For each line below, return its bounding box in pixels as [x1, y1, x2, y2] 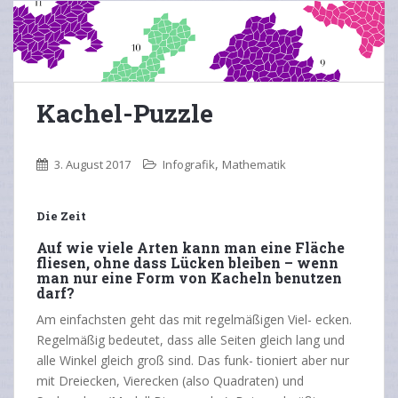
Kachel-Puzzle [36, 97, 213, 131]
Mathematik [222, 156, 286, 173]
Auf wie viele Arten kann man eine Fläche [36, 238, 345, 258]
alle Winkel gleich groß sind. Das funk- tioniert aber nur [36, 352, 349, 370]
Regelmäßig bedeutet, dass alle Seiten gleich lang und [36, 331, 345, 349]
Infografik [163, 156, 215, 173]
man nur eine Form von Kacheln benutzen [36, 268, 342, 288]
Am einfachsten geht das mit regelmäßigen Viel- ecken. [36, 311, 352, 329]
